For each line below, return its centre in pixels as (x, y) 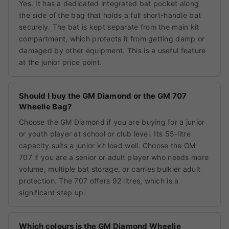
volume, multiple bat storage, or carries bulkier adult (110, 169)
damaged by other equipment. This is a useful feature (112, 51)
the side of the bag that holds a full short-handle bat (110, 15)
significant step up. (52, 193)
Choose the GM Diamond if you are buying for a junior (112, 122)
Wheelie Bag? (45, 107)
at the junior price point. (61, 62)
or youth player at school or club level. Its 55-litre (105, 134)
